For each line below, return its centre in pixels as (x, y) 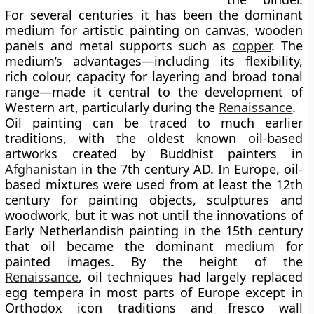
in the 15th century (241, 231)
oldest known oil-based (225, 138)
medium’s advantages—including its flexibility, (154, 61)
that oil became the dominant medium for (154, 246)
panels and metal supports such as (118, 46)
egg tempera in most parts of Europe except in (154, 292)
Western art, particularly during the (112, 107)
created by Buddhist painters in (180, 153)
